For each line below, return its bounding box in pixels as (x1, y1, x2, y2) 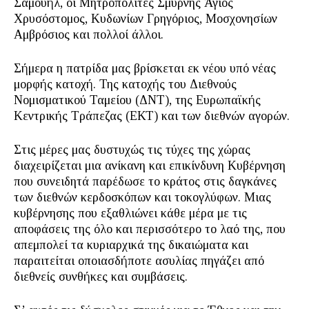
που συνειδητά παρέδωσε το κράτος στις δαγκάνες (14, 175, 277, 189)
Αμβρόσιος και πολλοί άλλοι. (14, 28, 163, 42)
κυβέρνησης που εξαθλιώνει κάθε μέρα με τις (14, 206, 247, 221)
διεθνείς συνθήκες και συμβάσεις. (14, 270, 188, 284)
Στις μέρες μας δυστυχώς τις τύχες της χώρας (14, 143, 250, 157)
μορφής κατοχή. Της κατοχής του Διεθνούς (14, 77, 237, 92)
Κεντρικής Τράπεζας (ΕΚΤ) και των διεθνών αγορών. (14, 109, 290, 123)
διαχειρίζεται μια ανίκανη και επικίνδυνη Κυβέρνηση (14, 159, 286, 173)
